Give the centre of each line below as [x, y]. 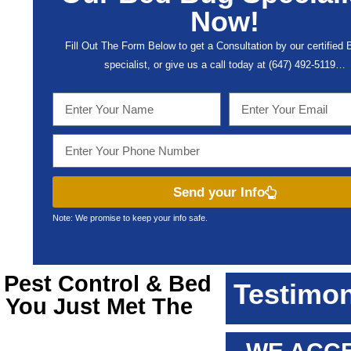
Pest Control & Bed [107, 284]
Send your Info [219, 192]
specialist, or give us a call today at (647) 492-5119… [225, 65]
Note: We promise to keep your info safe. [130, 218]
